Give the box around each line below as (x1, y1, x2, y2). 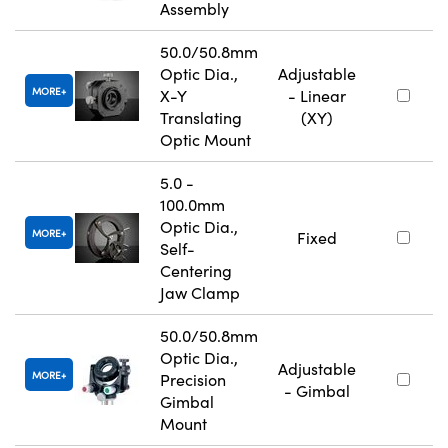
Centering (160, 259, 232, 281)
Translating (160, 106, 242, 128)
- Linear (288, 84, 346, 106)
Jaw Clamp (160, 281, 240, 303)
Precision (160, 368, 226, 390)
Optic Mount (160, 128, 251, 150)
